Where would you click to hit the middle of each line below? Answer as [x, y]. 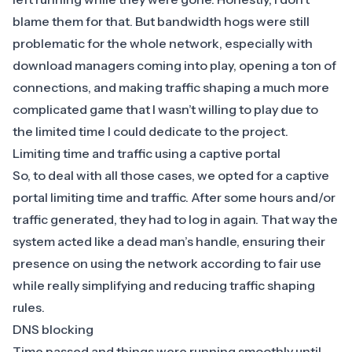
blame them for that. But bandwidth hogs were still [161, 22]
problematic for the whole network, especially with [163, 44]
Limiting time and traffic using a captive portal [147, 154]
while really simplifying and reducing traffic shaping [164, 286]
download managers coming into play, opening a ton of [174, 66]
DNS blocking [53, 330]
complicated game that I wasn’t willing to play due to [165, 110]
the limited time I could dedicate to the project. [150, 132]
